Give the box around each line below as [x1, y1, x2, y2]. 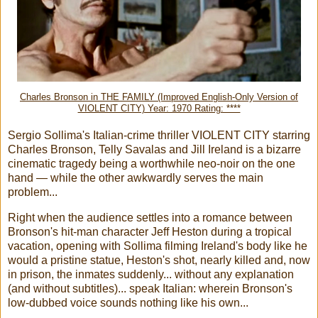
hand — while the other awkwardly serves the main [8, 172, 263, 185]
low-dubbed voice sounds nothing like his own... [8, 297, 248, 309]
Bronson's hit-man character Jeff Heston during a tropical [8, 226, 292, 238]
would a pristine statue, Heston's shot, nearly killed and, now [8, 254, 310, 267]
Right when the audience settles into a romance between [8, 212, 292, 224]
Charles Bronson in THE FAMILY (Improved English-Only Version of [20, 92, 298, 103]
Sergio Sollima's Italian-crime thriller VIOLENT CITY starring [8, 129, 310, 142]
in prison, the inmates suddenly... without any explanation [8, 268, 294, 281]
